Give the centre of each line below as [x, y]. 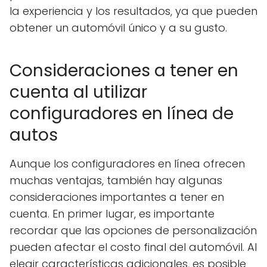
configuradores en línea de [122, 113]
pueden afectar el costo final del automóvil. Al [133, 247]
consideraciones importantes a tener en [117, 197]
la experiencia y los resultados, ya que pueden [133, 11]
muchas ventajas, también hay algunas [116, 180]
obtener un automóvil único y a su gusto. [118, 27]
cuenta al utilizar [78, 92]
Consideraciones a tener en [124, 70]
